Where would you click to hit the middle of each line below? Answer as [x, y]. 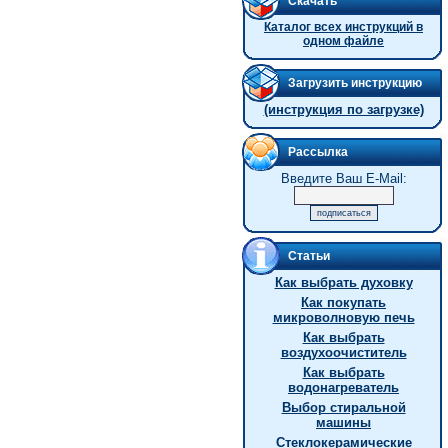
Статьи [309, 256]
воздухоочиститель [343, 352]
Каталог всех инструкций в [343, 27]
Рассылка [318, 152]
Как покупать [343, 302]
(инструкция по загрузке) [343, 109]
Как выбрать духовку [343, 282]
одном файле [343, 41]
